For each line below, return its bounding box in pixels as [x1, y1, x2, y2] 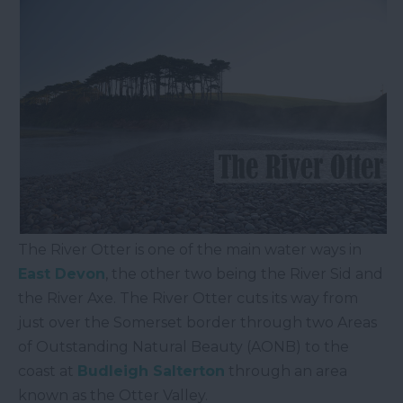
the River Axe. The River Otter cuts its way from [18, 290, 358, 308]
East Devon [18, 265, 105, 283]
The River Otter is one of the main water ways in [18, 241, 362, 259]
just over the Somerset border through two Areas [18, 314, 377, 332]
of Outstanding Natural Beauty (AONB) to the [18, 338, 349, 356]
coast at [18, 363, 77, 381]
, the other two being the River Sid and [105, 265, 383, 283]
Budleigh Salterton [77, 363, 225, 381]
